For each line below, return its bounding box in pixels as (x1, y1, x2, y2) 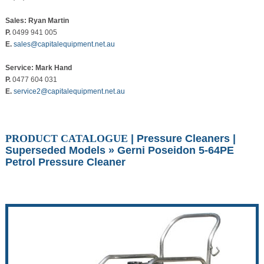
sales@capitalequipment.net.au (13, 40, 115, 49)
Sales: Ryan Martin (5, 16, 69, 25)
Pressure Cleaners (136, 133, 230, 145)
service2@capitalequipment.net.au (13, 87, 125, 96)
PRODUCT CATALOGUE (5, 133, 128, 145)
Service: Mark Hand (5, 64, 72, 72)
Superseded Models (5, 144, 105, 157)
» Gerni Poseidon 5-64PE (105, 144, 234, 157)
